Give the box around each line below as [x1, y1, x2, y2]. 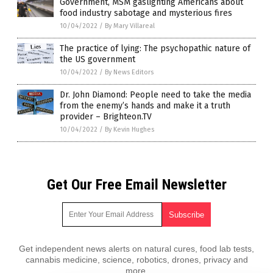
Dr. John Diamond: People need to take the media [60, 89, 251, 100]
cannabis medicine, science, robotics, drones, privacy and [25, 254, 248, 264]
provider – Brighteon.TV [60, 111, 152, 122]
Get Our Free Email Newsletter [46, 175, 227, 193]
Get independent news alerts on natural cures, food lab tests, [19, 243, 254, 253]
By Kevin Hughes [105, 125, 154, 133]
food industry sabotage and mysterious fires [60, 7, 232, 18]
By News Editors [105, 68, 154, 76]
